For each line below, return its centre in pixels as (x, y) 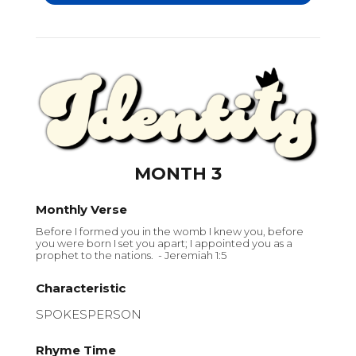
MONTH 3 (178, 173)
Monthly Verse (81, 210)
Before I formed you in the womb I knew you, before (170, 232)
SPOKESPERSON (89, 314)
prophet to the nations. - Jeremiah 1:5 (131, 255)
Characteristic (81, 288)
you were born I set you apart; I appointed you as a (164, 244)
